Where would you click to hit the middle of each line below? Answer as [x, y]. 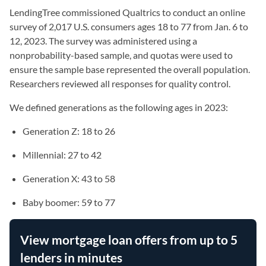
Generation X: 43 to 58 [69, 178]
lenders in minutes [71, 257]
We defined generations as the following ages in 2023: [119, 107]
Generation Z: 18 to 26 [69, 131]
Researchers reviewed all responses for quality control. [120, 83]
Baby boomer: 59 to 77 [69, 202]
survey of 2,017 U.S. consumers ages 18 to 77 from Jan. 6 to [129, 26]
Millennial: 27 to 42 [62, 155]
